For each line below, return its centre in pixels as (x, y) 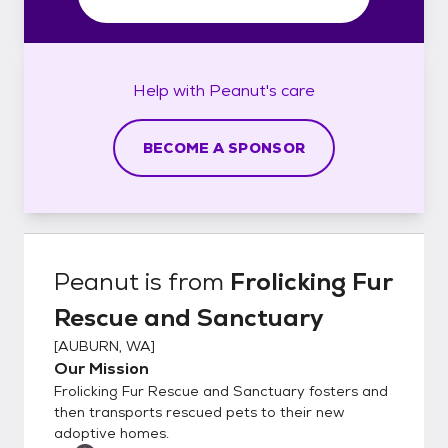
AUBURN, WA (104, 345)
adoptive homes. (111, 432)
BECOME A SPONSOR (224, 147)
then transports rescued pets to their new (199, 411)
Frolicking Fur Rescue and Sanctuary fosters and (221, 390)
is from (184, 281)
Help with (171, 90)
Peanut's (243, 90)
